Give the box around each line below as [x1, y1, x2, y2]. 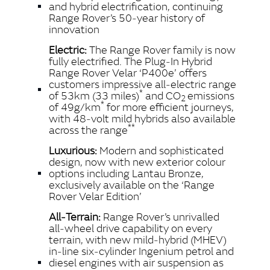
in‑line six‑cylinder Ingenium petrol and [49, 243, 234, 258]
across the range [49, 122, 128, 137]
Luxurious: [49, 143, 97, 157]
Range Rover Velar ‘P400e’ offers [49, 65, 207, 80]
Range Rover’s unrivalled [103, 209, 219, 224]
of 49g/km [49, 99, 101, 114]
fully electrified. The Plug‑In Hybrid [49, 54, 212, 68]
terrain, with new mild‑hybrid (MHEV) [49, 232, 227, 246]
